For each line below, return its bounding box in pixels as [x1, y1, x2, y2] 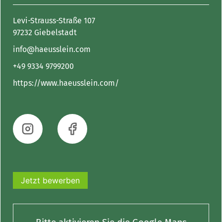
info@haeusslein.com [13, 45, 91, 54]
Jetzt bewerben [21, 175, 80, 185]
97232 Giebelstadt [13, 28, 77, 37]
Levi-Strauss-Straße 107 [13, 16, 95, 25]
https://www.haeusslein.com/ [13, 78, 119, 88]
